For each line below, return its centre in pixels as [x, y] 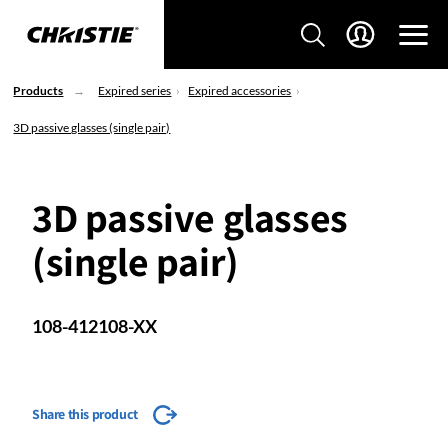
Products [38, 90]
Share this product [85, 414]
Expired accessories [240, 90]
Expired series [135, 90]
